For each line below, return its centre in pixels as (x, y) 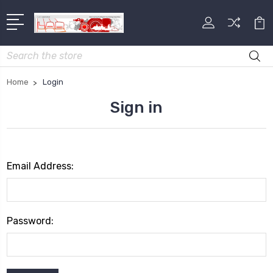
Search (21, 52)
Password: (30, 221)
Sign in (136, 107)
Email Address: (40, 166)
